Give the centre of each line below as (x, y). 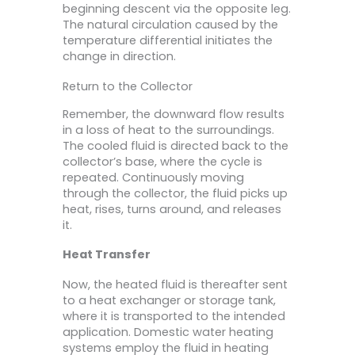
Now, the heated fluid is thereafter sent (175, 284)
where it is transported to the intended (174, 316)
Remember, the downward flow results (174, 114)
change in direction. (119, 57)
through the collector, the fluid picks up (175, 193)
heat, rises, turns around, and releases (172, 209)
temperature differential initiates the (168, 41)
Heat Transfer (107, 255)
